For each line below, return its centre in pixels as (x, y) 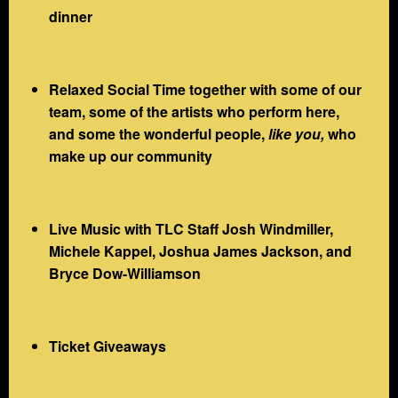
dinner (71, 16)
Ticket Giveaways (107, 346)
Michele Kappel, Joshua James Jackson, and (200, 251)
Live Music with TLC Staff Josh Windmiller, (191, 228)
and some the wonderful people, (159, 133)
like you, (296, 133)
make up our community (131, 155)
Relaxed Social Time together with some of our (205, 89)
